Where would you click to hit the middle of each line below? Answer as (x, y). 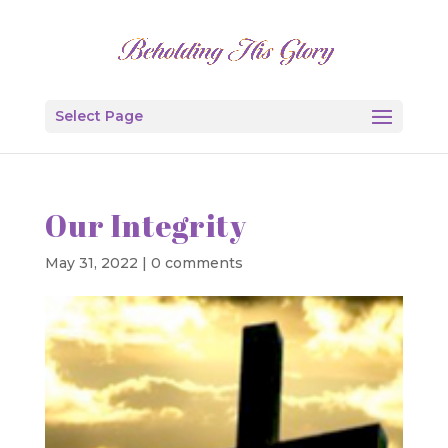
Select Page (98, 116)
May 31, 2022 (91, 263)
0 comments (196, 263)
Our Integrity (145, 225)
